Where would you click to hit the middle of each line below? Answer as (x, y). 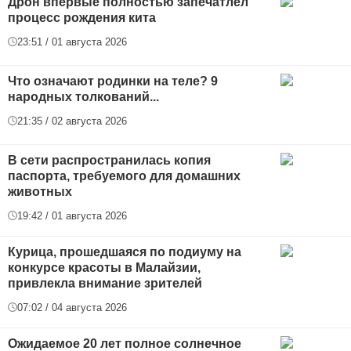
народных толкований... (83, 96)
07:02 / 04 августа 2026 (72, 307)
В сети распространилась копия (109, 160)
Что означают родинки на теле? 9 (113, 81)
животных (40, 191)
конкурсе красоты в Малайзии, (104, 267)
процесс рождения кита (82, 17)
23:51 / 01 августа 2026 (72, 42)
